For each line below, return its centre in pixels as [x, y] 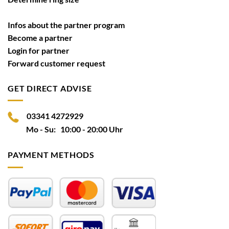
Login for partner [39, 50]
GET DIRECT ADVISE [50, 88]
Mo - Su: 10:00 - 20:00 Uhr [65, 129]
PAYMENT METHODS [51, 155]
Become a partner [40, 37]
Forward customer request [56, 63]
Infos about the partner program [66, 25]
